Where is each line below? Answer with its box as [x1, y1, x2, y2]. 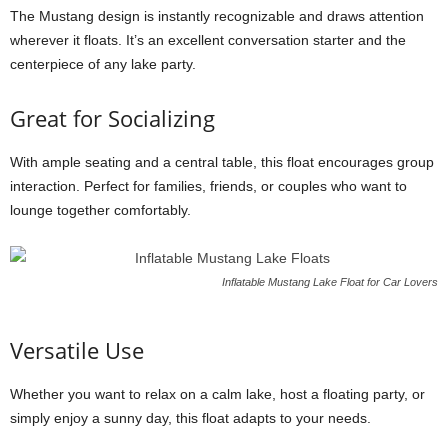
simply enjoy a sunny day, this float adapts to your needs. [10, 410, 371, 426]
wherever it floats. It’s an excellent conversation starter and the [10, 32, 406, 48]
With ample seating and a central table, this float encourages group [10, 154, 434, 170]
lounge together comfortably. [10, 202, 191, 218]
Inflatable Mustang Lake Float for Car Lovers [222, 276, 438, 288]
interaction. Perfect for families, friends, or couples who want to [10, 178, 407, 194]
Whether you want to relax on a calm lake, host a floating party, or [10, 386, 425, 402]
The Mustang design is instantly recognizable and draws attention [10, 8, 424, 24]
